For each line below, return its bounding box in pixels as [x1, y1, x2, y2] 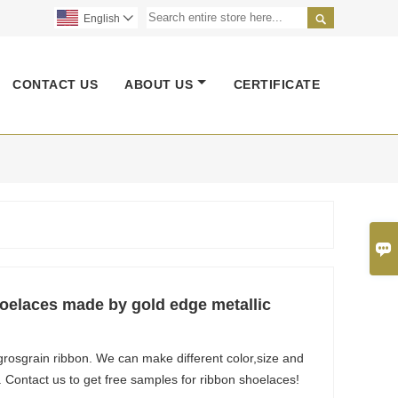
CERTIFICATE [233, 76, 321, 92]
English [84, 12, 120, 25]
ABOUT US [124, 76, 193, 92]
